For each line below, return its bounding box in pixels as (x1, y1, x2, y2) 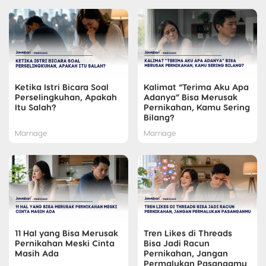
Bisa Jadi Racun (144, 237, 210, 249)
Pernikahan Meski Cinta (15, 237, 115, 249)
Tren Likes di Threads (144, 227, 232, 239)
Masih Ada (15, 248, 59, 259)
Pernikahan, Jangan (144, 248, 228, 259)
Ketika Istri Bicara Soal (15, 81, 109, 93)
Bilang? (144, 112, 175, 123)
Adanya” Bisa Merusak (144, 91, 237, 103)
